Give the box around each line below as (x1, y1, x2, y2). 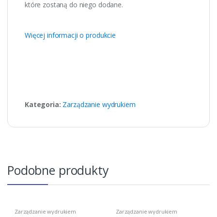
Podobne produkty (7, 161, 109, 178)
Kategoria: (25, 99, 63, 109)
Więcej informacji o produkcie (25, 30, 116, 40)
